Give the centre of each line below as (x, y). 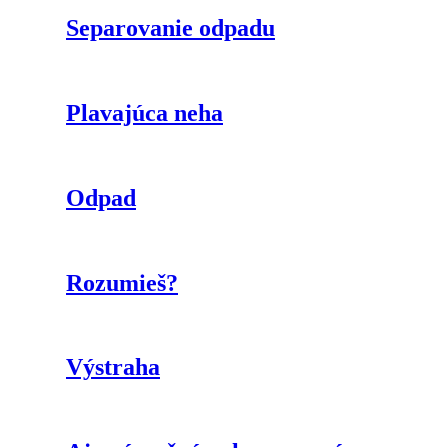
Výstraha (113, 367)
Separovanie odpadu (170, 28)
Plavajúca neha (144, 112)
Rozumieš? (122, 282)
